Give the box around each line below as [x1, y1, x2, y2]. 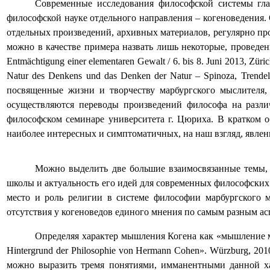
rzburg [224, 245, 249, 256]
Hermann [136, 245, 172, 256]
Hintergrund [7, 245, 53, 256]
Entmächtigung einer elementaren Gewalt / [7, 56, 171, 67]
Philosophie [71, 245, 116, 256]
